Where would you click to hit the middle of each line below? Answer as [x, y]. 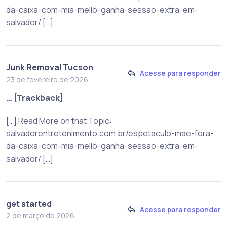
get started [29, 203]
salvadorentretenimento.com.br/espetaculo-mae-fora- [110, 133]
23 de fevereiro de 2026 [47, 79]
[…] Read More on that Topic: [59, 120]
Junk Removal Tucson [50, 67]
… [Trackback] [35, 98]
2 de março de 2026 [40, 215]
